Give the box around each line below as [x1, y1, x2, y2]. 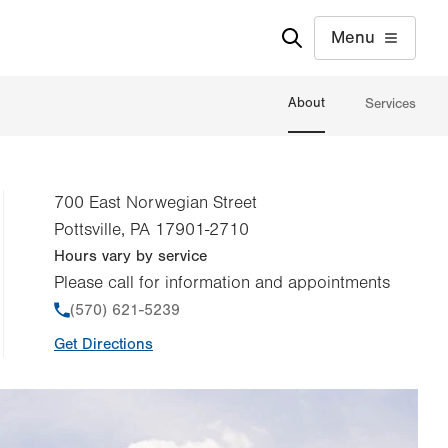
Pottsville [54, 220, 121, 241]
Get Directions [54, 335, 153, 354]
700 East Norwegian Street [54, 193, 257, 214]
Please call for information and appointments [54, 273, 390, 294]
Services [365, 95, 416, 112]
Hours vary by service [54, 247, 207, 266]
